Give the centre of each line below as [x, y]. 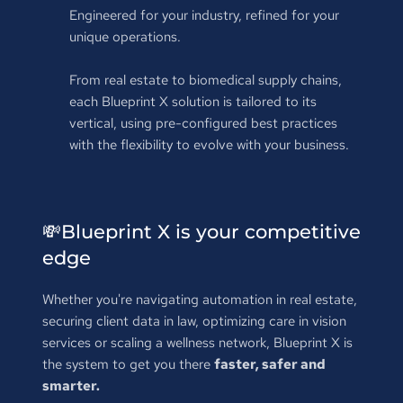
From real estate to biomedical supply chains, [205, 80]
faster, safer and [269, 364]
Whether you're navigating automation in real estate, [199, 299]
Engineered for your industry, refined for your [204, 15]
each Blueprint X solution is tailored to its [193, 101]
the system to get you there [128, 364]
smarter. [71, 385]
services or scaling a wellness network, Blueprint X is [197, 342]
